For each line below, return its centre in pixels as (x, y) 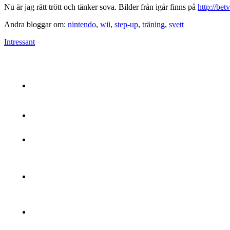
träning (154, 25)
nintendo (82, 25)
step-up (126, 25)
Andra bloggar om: (36, 25)
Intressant (20, 42)
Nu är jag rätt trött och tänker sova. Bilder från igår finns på (101, 7)
